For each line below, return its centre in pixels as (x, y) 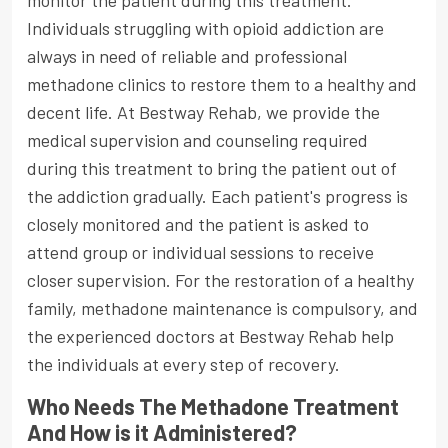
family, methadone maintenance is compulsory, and (222, 308)
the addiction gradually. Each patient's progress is (217, 196)
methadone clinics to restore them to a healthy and (222, 84)
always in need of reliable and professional (187, 56)
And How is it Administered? (162, 432)
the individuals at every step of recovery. (183, 364)
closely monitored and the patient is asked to (198, 224)
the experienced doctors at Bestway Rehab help (210, 336)
